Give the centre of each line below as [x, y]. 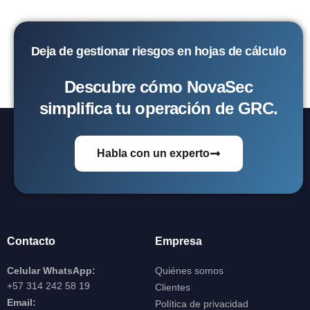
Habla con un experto [153, 153]
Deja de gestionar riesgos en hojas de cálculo [158, 51]
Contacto [31, 241]
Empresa [179, 241]
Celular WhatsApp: [51, 270]
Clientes [173, 287]
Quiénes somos [189, 270]
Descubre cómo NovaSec [158, 86]
